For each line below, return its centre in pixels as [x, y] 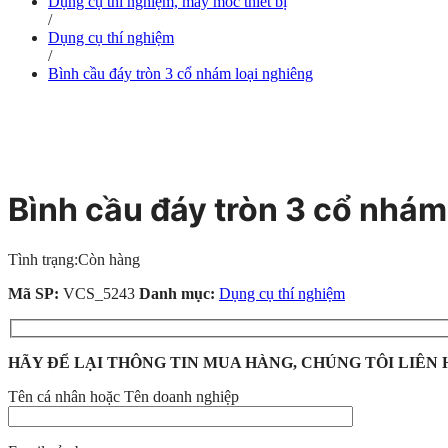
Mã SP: [35, 293]
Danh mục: [179, 293]
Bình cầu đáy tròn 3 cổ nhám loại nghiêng [180, 73]
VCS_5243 [101, 293]
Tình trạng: [43, 259]
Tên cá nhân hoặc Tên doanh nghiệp [123, 397]
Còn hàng [109, 259]
